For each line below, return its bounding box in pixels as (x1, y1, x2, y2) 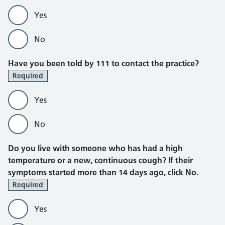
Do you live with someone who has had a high (8, 143, 183, 153)
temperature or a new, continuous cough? (8, 155, 168, 165)
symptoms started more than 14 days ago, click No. (8, 167, 198, 177)
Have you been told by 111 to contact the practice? (8, 58, 199, 68)
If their (168, 155, 193, 165)
